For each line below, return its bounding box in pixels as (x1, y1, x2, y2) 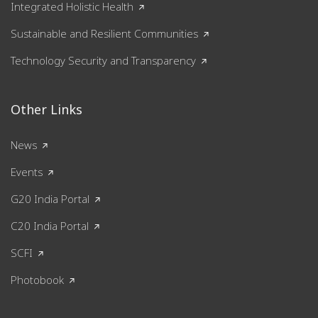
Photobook (11, 273, 64, 287)
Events (11, 165, 43, 179)
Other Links (11, 101, 82, 118)
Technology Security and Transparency (11, 53, 196, 67)
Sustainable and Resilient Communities (11, 26, 198, 40)
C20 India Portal (11, 219, 89, 233)
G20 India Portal (11, 192, 89, 206)
